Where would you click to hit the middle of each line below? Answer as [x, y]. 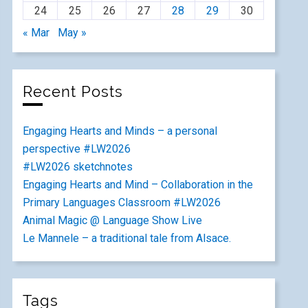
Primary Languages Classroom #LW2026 [122, 202]
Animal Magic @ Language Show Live [113, 220]
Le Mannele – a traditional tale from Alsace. [127, 238]
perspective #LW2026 [77, 149]
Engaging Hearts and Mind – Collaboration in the [138, 185]
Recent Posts [73, 92]
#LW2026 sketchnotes [78, 167]
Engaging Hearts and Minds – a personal [120, 131]
